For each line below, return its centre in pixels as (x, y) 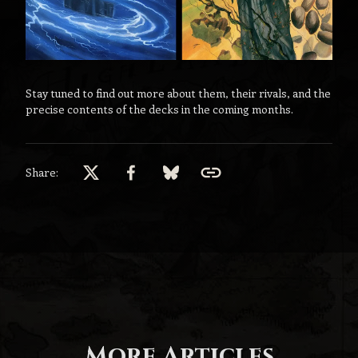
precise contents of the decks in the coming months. (159, 109)
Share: (42, 173)
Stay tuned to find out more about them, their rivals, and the (178, 93)
